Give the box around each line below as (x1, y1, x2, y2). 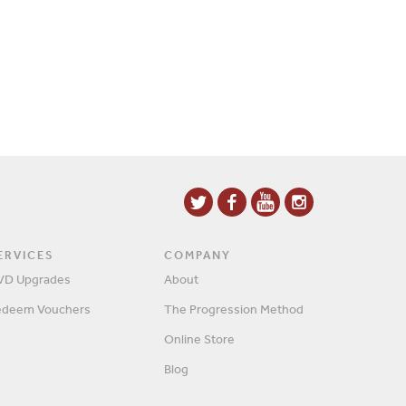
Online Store (164, 331, 235, 347)
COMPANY (164, 247, 232, 263)
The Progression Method (164, 301, 304, 317)
